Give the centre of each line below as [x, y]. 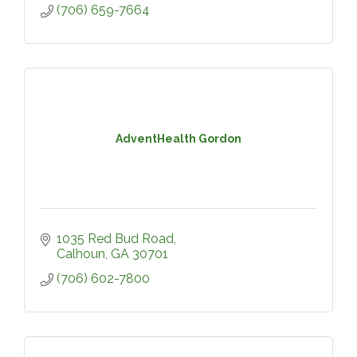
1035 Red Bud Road [115, 239]
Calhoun [81, 254]
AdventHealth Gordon [178, 138]
